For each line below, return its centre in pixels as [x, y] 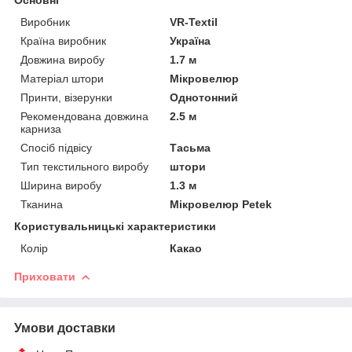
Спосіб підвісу [56, 147]
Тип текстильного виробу [84, 166]
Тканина [42, 204]
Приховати [45, 276]
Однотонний [204, 97]
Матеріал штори [62, 78]
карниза [41, 128]
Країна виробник [63, 40]
